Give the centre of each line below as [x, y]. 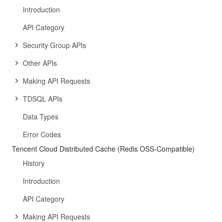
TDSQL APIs [43, 99]
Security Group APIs [55, 45]
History [34, 163]
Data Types [41, 116]
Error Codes [42, 134]
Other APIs [40, 63]
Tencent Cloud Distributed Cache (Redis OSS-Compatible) [103, 149]
